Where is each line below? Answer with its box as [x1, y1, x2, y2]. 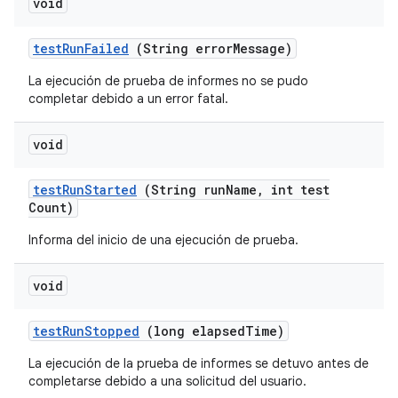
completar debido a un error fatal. [28, 91, 228, 107]
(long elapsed [139, 322, 245, 339]
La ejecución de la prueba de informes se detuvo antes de [28, 355, 369, 371]
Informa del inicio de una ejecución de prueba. [28, 232, 298, 248]
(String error [129, 40, 233, 57]
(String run [137, 181, 226, 198]
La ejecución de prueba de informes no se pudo [28, 73, 308, 89]
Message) [233, 40, 292, 57]
